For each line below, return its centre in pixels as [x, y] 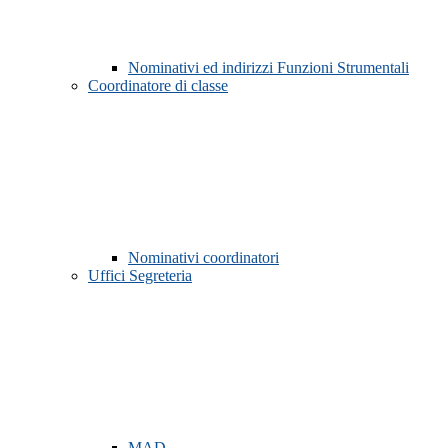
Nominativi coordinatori [203, 258]
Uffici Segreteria [140, 276]
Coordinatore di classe [158, 86]
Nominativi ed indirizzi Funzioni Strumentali [268, 68]
